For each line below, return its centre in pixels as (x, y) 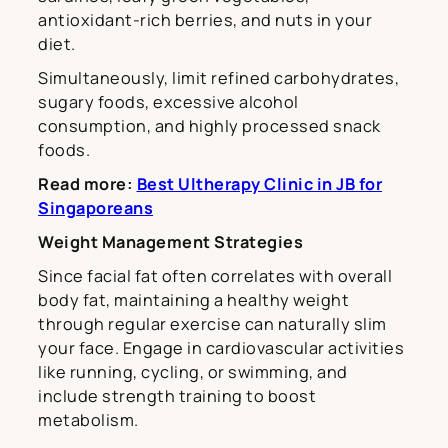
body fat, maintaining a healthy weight (193, 299)
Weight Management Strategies (170, 241)
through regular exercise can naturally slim (212, 323)
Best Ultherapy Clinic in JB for (259, 183)
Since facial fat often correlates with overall (215, 275)
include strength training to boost (177, 395)
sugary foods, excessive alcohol (168, 101)
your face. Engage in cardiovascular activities (221, 347)
